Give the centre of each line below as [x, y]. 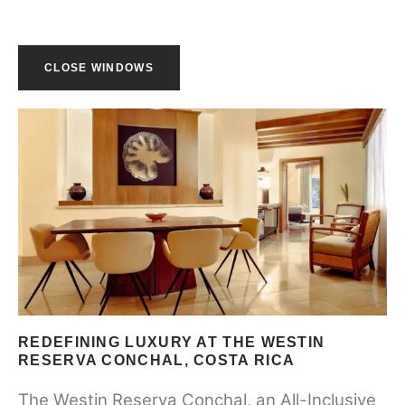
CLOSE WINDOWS [99, 68]
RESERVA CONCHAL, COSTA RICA [157, 361]
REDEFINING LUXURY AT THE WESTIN [172, 343]
